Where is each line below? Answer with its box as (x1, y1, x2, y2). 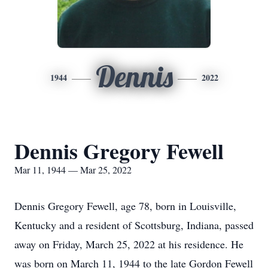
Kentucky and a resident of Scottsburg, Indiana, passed (14, 218, 254, 232)
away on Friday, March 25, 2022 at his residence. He (14, 237, 243, 251)
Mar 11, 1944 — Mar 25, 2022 (14, 163, 132, 176)
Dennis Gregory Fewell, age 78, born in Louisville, (14, 199, 236, 213)
